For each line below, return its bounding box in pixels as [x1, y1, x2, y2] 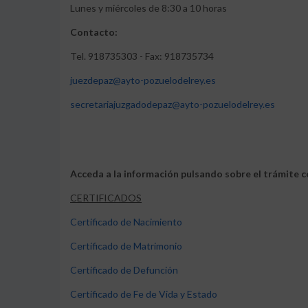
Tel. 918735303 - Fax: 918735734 [70, 50, 214, 62]
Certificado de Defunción [70, 264, 178, 276]
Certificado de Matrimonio [70, 240, 184, 252]
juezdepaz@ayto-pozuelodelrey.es [70, 74, 216, 86]
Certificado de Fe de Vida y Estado [70, 288, 217, 300]
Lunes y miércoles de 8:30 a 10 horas [70, 2, 227, 14]
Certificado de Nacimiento [70, 216, 182, 228]
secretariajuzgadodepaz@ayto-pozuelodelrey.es [70, 98, 275, 110]
